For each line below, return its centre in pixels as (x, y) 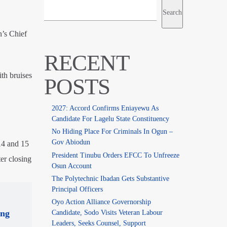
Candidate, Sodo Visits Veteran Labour (107, 212)
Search (172, 12)
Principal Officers (77, 189)
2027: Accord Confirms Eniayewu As (105, 108)
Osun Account (71, 166)
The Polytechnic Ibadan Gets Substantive (110, 178)
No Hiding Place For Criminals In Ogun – (112, 132)
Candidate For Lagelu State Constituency (110, 119)
